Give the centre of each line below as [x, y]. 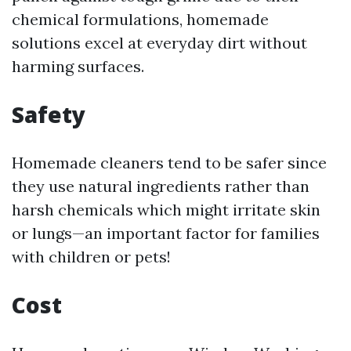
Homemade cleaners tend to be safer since [169, 163]
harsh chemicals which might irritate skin [166, 210]
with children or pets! [91, 257]
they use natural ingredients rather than [161, 186]
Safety [49, 114]
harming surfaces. [78, 66]
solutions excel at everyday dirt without [159, 43]
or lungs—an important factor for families [166, 233]
